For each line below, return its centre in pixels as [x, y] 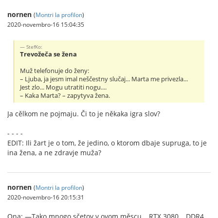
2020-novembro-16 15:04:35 [46, 24]
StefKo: [35, 46]
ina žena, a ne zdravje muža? [54, 152]
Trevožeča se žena [49, 54]
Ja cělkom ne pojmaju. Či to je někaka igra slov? [84, 113]
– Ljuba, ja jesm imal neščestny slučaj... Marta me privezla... [104, 79]
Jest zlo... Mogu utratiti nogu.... [64, 87]
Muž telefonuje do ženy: [55, 71]
